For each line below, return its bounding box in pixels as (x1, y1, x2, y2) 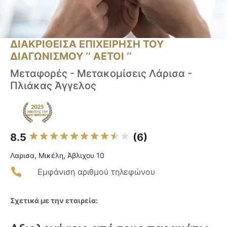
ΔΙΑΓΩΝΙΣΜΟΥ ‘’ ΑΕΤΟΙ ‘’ (10, 50, 132, 63)
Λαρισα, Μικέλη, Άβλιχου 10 (10, 151, 104, 160)
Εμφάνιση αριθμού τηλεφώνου (37, 167, 155, 177)
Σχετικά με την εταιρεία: (10, 196, 98, 205)
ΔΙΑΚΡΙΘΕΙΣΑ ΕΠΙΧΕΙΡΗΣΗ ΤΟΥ (10, 38, 164, 51)
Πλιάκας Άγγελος (10, 80, 96, 92)
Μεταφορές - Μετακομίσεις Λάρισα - (10, 67, 192, 80)
